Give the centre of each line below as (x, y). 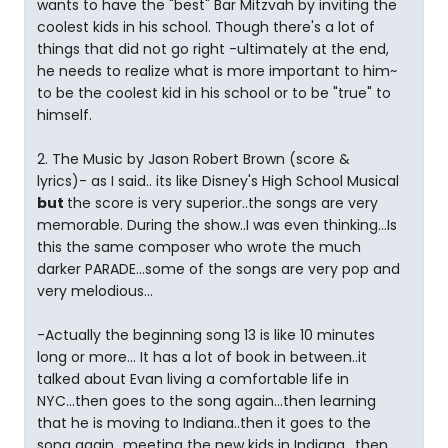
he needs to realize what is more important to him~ (217, 71)
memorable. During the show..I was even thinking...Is (217, 225)
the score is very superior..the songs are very (222, 203)
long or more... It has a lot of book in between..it (202, 357)
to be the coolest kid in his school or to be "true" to (214, 93)
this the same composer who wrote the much (199, 247)
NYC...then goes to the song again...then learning (206, 401)
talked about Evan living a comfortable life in (193, 379)
